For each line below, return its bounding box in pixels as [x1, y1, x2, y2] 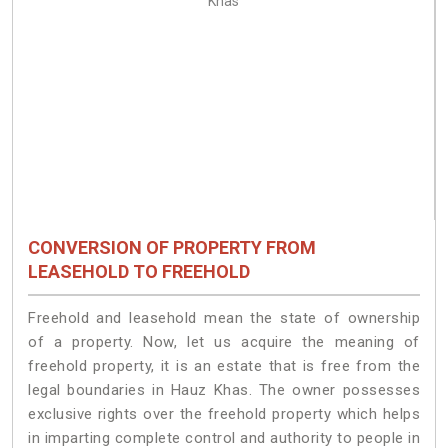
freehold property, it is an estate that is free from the [28, 356, 420, 375]
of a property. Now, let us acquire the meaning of [28, 332, 420, 351]
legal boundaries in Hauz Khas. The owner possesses [28, 380, 420, 399]
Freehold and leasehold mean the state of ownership [28, 308, 420, 327]
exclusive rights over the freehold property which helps [28, 404, 420, 423]
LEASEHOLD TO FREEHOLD [28, 261, 250, 283]
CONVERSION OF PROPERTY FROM [28, 237, 316, 259]
